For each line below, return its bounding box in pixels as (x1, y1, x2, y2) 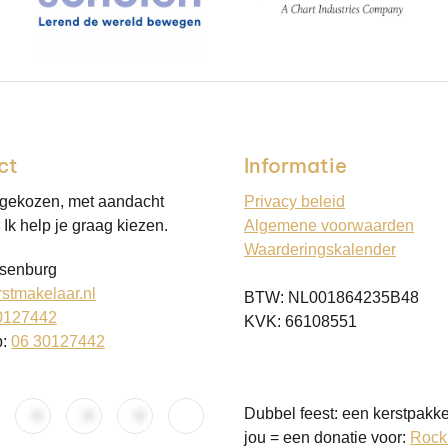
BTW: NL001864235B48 (244, 288, 419, 306)
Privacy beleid (244, 192, 345, 210)
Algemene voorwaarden (244, 216, 414, 234)
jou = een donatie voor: (244, 428, 410, 446)
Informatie (244, 152, 347, 178)
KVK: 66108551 (244, 312, 357, 330)
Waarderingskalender (244, 240, 396, 258)
